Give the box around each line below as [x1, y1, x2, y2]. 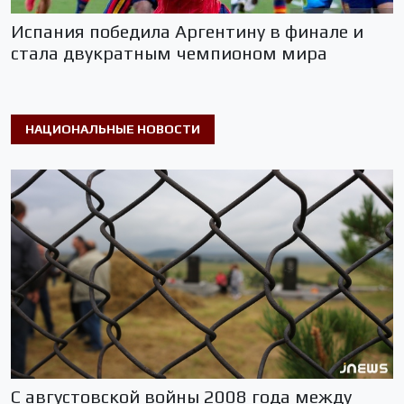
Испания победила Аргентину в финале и [11, 20, 363, 41]
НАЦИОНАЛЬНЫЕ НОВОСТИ [25, 121, 200, 136]
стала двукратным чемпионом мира [11, 41, 327, 63]
